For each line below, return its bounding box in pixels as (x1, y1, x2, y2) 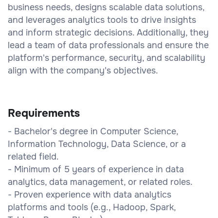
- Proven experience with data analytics (8, 189, 171, 200)
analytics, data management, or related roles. (8, 176, 193, 187)
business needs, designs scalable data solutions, (8, 1, 204, 13)
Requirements (8, 106, 80, 120)
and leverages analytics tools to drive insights (8, 14, 196, 25)
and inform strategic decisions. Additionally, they (8, 27, 209, 38)
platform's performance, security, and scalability (8, 52, 205, 63)
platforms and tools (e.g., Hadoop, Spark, (8, 201, 176, 213)
